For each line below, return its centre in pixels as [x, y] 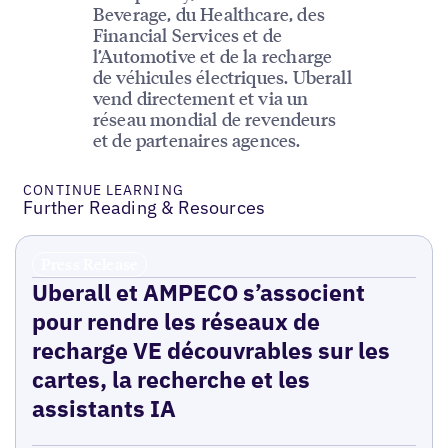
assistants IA [103, 407]
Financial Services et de [187, 34]
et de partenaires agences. [196, 139]
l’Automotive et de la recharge [212, 55]
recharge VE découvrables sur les [210, 349]
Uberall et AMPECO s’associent [198, 291]
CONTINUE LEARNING [103, 189]
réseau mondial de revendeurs [214, 118]
